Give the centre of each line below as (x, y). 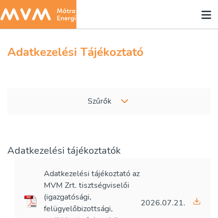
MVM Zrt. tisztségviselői (87, 185)
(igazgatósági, (68, 197)
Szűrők (100, 101)
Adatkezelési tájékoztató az (92, 174)
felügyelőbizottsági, (78, 209)
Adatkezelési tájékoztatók (64, 151)
